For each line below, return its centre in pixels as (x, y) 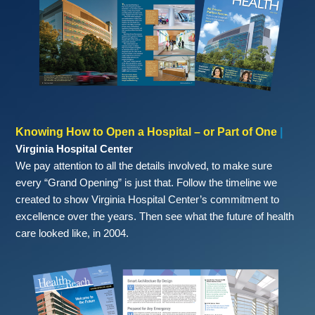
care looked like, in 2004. (72, 233)
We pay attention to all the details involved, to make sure (144, 166)
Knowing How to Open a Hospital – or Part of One (147, 132)
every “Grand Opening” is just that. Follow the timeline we (147, 183)
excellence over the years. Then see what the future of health (155, 217)
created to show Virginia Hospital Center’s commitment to (148, 200)
